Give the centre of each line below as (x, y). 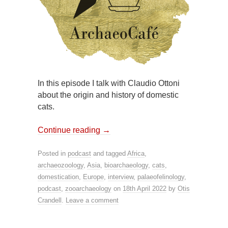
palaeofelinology (161, 177)
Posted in (53, 153)
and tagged (109, 153)
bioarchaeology (126, 165)
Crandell (50, 200)
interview (121, 177)
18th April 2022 (145, 189)
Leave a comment (92, 200)
